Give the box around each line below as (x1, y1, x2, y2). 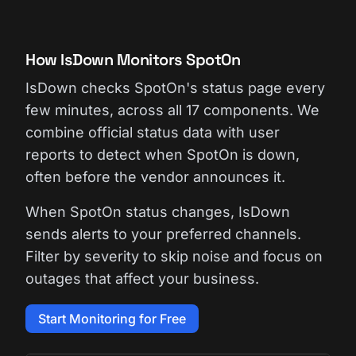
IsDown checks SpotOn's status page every (25, 79, 325, 96)
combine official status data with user (25, 124, 280, 141)
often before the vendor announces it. (25, 168, 285, 185)
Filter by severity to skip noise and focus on (25, 248, 323, 265)
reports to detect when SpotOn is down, (25, 146, 300, 163)
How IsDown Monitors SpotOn (25, 49, 240, 70)
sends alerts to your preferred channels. (25, 226, 301, 242)
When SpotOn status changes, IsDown (25, 203, 290, 220)
